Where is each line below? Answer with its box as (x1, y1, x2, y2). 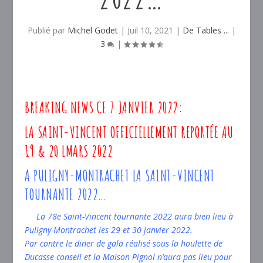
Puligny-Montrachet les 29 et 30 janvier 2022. (25, 224, 193, 235)
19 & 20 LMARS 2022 (25, 141, 113, 160)
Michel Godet (67, 25, 118, 36)
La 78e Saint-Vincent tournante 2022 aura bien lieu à (25, 211, 234, 222)
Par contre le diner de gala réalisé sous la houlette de (25, 238, 223, 249)
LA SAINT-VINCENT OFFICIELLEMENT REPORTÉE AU (25, 123, 234, 141)
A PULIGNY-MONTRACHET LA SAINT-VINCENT (25, 166, 215, 185)
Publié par (27, 25, 68, 36)
